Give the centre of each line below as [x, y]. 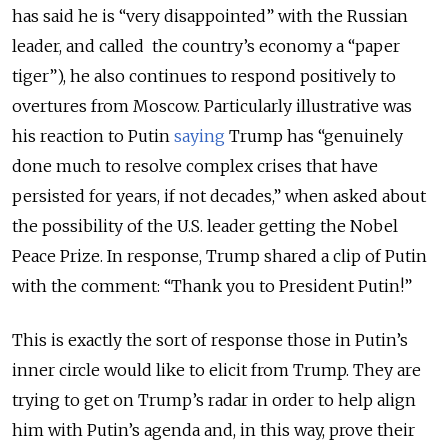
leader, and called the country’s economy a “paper [206, 45]
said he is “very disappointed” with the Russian [225, 15]
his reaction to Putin [93, 135]
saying [199, 135]
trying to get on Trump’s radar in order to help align [214, 399]
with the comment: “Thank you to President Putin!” [216, 285]
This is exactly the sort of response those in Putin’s [210, 339]
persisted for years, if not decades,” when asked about [219, 195]
